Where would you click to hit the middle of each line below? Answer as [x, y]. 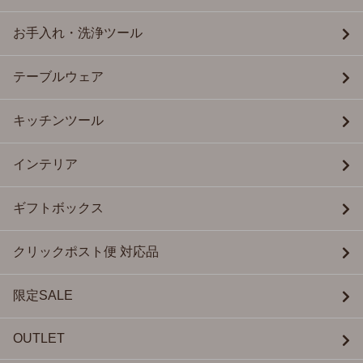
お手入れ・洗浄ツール [78, 32]
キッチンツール [58, 120]
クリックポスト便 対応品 [86, 251]
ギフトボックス [58, 207]
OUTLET [39, 338]
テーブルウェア [58, 76]
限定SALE [43, 295]
